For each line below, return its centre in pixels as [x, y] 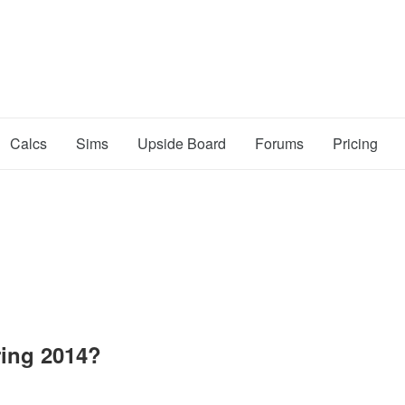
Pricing [355, 143]
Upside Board [182, 143]
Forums [279, 143]
